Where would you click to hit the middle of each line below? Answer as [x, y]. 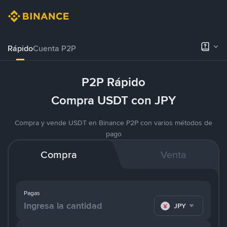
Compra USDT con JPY [113, 100]
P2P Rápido [113, 82]
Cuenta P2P [54, 48]
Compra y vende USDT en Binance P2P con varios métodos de [113, 123]
